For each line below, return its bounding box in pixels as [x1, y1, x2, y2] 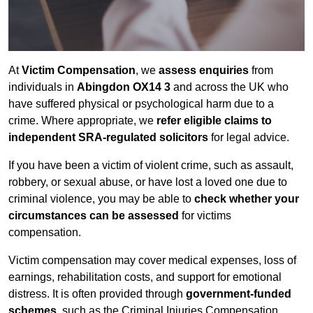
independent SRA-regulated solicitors [8, 131, 208, 144]
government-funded [186, 288, 291, 300]
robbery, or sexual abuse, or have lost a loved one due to [8, 176, 287, 189]
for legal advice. [208, 131, 289, 144]
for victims [179, 210, 231, 222]
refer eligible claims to [156, 115, 272, 127]
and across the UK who [170, 81, 289, 94]
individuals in [8, 81, 77, 94]
